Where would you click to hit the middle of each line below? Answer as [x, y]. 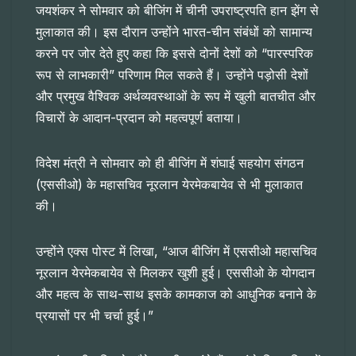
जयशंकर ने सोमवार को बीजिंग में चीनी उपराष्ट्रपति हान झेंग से [177, 11]
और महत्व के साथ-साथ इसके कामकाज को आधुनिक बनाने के [176, 294]
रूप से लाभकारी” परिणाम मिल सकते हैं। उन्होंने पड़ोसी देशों [172, 75]
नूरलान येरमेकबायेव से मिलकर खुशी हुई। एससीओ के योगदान [175, 273]
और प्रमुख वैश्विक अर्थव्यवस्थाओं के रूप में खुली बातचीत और [176, 97]
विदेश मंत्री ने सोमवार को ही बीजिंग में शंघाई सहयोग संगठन [170, 163]
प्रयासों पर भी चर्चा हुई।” [95, 316]
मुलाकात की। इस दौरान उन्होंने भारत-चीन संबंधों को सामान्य [174, 32]
